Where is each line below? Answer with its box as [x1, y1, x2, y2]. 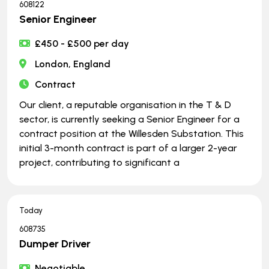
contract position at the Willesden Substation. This [19, 127, 244, 139]
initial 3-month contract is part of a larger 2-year [19, 142, 237, 154]
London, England [35, 58, 111, 70]
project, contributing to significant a [19, 156, 180, 168]
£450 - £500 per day [35, 37, 130, 49]
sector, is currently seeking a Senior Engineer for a [19, 113, 240, 125]
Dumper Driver [19, 237, 91, 250]
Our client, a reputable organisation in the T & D [19, 98, 231, 110]
